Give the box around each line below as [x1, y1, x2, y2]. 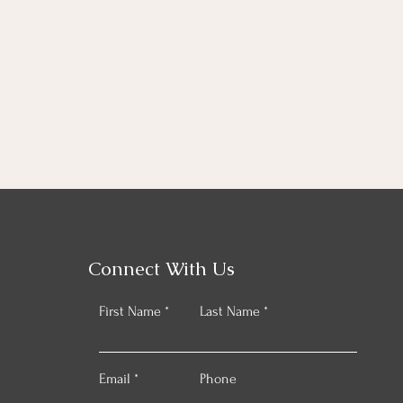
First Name [99, 303, 161, 319]
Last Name [200, 303, 260, 319]
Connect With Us [88, 256, 235, 281]
